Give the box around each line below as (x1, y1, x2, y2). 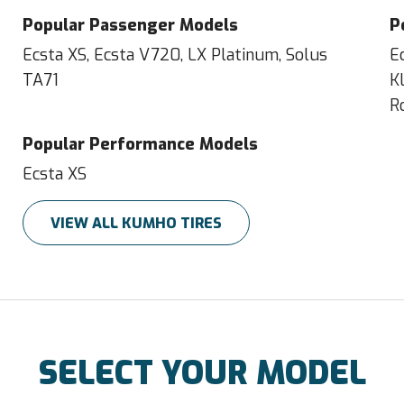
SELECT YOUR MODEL (38, 352, 366, 395)
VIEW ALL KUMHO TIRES (50, 214, 223, 233)
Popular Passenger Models (23, 14, 239, 36)
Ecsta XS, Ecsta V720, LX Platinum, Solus (23, 44, 328, 66)
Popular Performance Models (23, 133, 259, 155)
